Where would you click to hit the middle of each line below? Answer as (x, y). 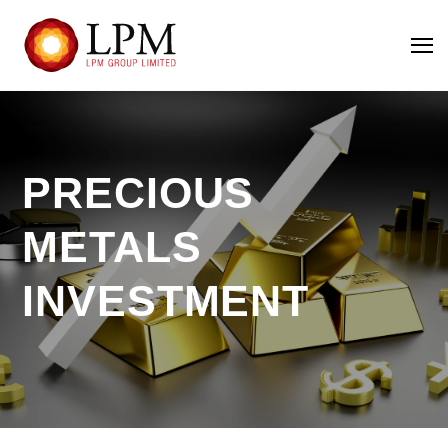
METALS (112, 246)
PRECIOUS (138, 192)
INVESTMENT (166, 300)
